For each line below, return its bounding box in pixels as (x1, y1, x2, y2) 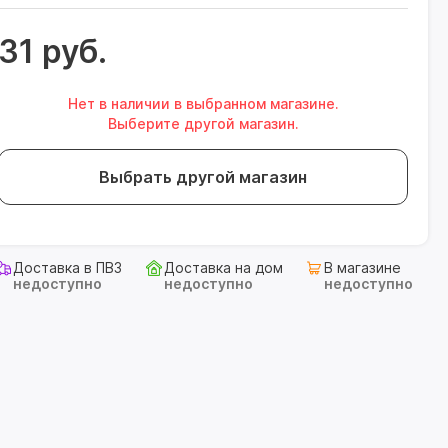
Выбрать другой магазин (99, 167, 308, 187)
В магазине (323, 259, 401, 276)
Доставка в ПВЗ (13, 259, 123, 276)
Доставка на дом (163, 259, 283, 276)
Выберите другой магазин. (107, 115, 299, 132)
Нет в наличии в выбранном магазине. (67, 95, 339, 112)
